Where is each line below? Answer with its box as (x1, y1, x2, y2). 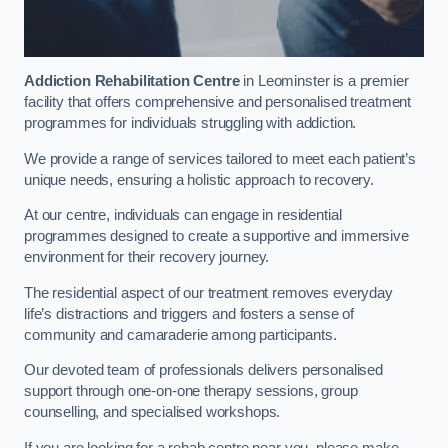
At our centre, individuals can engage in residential (24, 207, 342, 224)
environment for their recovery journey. (24, 249, 274, 266)
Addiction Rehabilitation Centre (24, 73, 240, 90)
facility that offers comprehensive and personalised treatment (24, 94, 412, 111)
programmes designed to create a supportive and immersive (24, 228, 409, 245)
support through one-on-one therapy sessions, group (24, 383, 358, 400)
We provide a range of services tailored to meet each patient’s (24, 150, 416, 167)
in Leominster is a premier (239, 73, 409, 90)
